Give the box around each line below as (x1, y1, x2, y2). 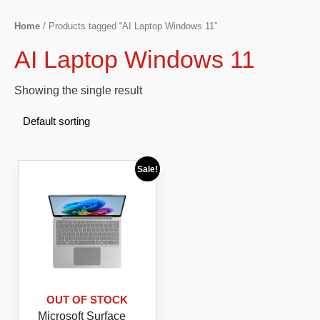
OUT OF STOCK (46, 294, 128, 306)
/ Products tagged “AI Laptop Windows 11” (40, 21, 217, 32)
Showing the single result (14, 84, 142, 96)
